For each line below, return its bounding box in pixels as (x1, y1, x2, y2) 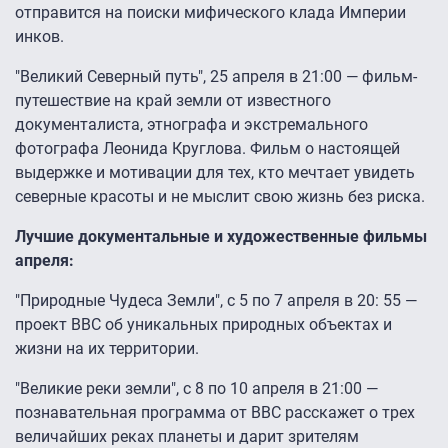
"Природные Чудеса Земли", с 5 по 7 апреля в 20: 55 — (15, 291, 417, 311)
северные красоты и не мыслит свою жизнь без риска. (15, 187, 425, 207)
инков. (15, 27, 64, 47)
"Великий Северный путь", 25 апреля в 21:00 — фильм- (15, 67, 417, 87)
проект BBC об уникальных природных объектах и (15, 315, 392, 335)
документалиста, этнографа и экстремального (15, 115, 368, 135)
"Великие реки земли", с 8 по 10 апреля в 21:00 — (15, 379, 378, 399)
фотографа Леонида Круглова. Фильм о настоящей (15, 139, 400, 159)
